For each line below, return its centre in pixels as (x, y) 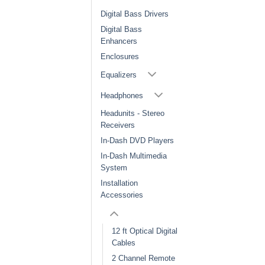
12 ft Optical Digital (145, 231)
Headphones (122, 95)
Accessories (122, 195)
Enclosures (120, 57)
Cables (124, 243)
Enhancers (119, 41)
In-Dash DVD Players (137, 141)
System (114, 168)
